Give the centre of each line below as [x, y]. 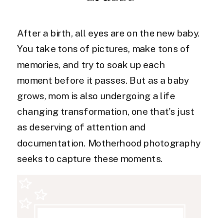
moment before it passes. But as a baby [103, 80]
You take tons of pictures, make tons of [104, 49]
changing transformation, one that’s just [106, 112]
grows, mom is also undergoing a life [96, 96]
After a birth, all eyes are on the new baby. [109, 33]
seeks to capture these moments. [90, 159]
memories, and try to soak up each [91, 65]
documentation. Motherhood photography [109, 143]
